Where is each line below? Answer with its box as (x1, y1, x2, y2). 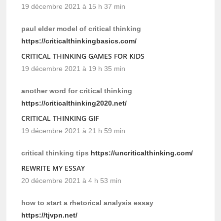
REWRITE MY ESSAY (21, 163, 85, 173)
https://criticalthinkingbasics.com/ (21, 37, 137, 45)
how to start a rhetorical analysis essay (21, 199, 154, 207)
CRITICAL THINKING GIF (21, 113, 99, 123)
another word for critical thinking (21, 87, 133, 95)
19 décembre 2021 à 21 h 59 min (21, 127, 126, 135)
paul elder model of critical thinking (21, 25, 142, 33)
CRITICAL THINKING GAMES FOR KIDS (21, 51, 145, 61)
